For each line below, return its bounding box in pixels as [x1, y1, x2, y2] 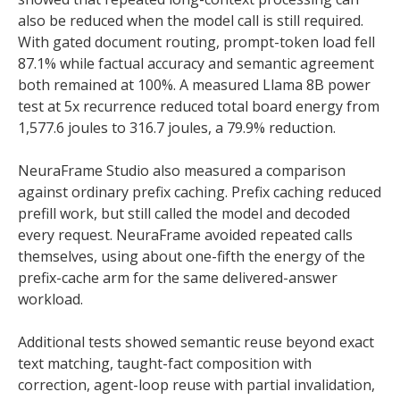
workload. [18, 289, 83, 309]
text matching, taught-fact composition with [18, 354, 312, 373]
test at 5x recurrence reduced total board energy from [18, 96, 379, 116]
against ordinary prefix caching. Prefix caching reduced [18, 182, 381, 202]
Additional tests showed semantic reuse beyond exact [18, 332, 374, 352]
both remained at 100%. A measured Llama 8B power [18, 75, 371, 95]
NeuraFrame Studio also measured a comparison [18, 161, 346, 180]
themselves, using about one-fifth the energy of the [18, 246, 365, 266]
